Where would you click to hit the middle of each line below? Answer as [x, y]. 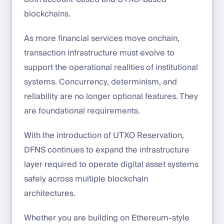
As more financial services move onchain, [102, 39]
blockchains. [47, 14]
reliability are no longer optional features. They [111, 97]
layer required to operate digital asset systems [111, 165]
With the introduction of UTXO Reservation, [104, 136]
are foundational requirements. [82, 111]
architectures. [50, 194]
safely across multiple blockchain [86, 179]
